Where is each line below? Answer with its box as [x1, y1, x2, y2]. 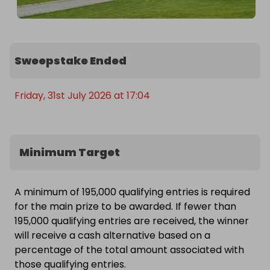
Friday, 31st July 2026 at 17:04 [14, 89, 150, 103]
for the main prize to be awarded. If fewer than [14, 199, 236, 214]
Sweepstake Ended [14, 53, 127, 69]
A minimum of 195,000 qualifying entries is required [14, 185, 250, 199]
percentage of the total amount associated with [14, 243, 244, 257]
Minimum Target [19, 145, 120, 160]
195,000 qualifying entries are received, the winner [14, 214, 249, 228]
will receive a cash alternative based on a [14, 228, 210, 243]
